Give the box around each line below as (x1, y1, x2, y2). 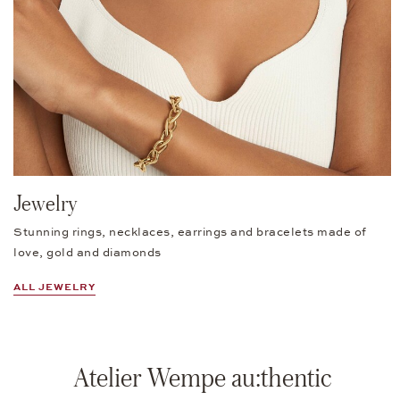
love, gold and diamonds (13, 246, 162, 261)
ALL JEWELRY (13, 281, 96, 294)
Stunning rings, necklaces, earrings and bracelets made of (13, 225, 367, 240)
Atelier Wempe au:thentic (73, 361, 331, 394)
